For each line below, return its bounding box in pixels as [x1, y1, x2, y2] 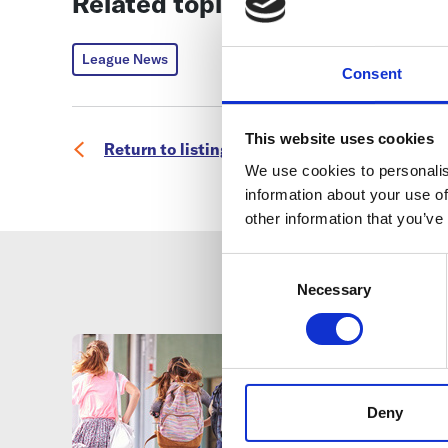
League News [82, 50, 168, 68]
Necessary [297, 280, 371, 298]
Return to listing [104, 139, 230, 159]
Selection [221, 280, 282, 298]
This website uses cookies [244, 130, 434, 148]
